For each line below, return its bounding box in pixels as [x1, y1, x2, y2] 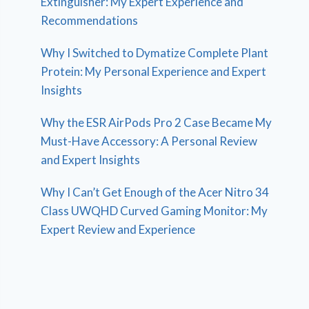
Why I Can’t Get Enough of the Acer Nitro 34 [41, 184, 270, 199]
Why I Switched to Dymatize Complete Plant [41, 45, 269, 60]
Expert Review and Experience [41, 221, 196, 237]
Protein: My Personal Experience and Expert [41, 63, 267, 79]
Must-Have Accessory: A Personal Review [41, 133, 258, 148]
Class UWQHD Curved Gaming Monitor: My [41, 203, 268, 218]
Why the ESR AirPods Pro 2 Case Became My [41, 114, 272, 130]
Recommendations [41, 12, 139, 28]
